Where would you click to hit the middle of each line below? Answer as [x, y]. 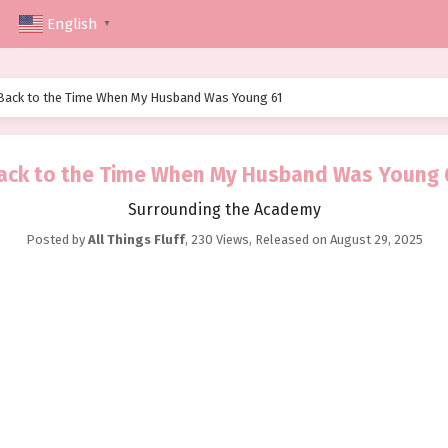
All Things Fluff [136, 240]
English [72, 24]
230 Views [219, 240]
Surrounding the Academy [224, 210]
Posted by [56, 240]
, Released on [289, 240]
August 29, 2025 [376, 240]
